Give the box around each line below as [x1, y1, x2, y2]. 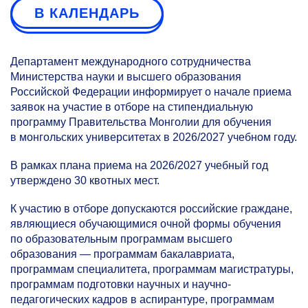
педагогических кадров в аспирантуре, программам [10, 294, 274, 306]
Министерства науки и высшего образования [10, 71, 241, 82]
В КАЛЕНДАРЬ [34, 5, 140, 21]
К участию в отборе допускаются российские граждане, [10, 203, 292, 215]
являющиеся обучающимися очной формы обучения [10, 218, 281, 230]
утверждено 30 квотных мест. [10, 175, 159, 187]
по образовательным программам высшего [10, 233, 232, 245]
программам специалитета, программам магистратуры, [10, 263, 294, 276]
